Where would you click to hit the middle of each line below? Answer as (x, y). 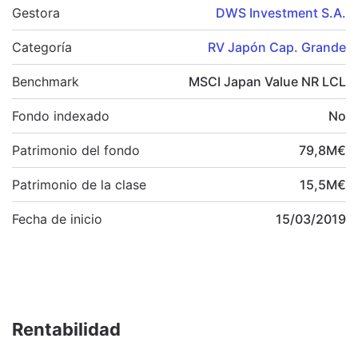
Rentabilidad (66, 329)
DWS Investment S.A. (281, 12)
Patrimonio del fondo (76, 150)
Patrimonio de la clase (79, 184)
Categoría (42, 47)
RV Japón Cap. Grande (277, 47)
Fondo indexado (61, 115)
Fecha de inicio (57, 219)
